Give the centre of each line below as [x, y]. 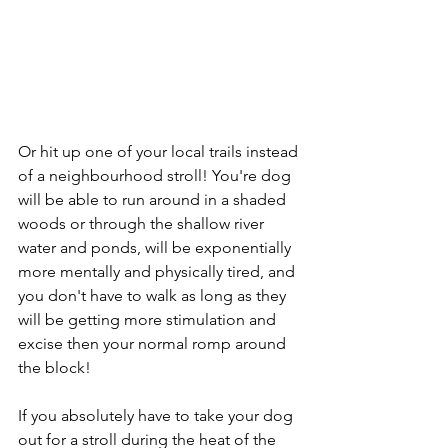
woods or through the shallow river [143, 223]
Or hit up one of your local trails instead [160, 151]
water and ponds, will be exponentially [156, 247]
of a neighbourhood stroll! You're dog [156, 175]
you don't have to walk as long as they [154, 295]
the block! [56, 367]
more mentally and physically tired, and [158, 271]
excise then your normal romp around [154, 343]
